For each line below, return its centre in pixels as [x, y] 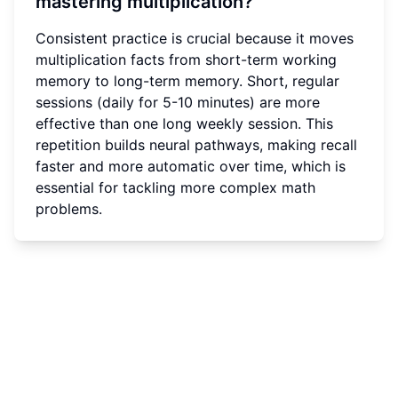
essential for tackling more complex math [175, 188]
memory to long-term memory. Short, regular [187, 81]
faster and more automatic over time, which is [191, 167]
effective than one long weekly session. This [184, 124]
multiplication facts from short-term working [186, 60]
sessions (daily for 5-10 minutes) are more [178, 103]
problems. [69, 209]
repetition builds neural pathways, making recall [196, 145]
